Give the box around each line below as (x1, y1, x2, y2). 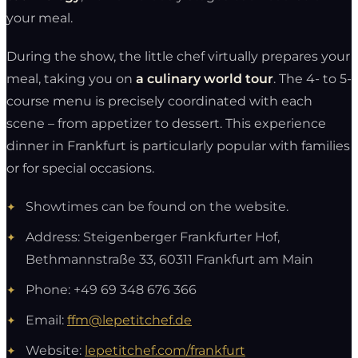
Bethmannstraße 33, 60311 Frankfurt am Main (26, 251, 313, 267)
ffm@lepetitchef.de (67, 312, 192, 328)
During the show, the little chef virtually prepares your (6, 48, 350, 64)
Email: (26, 312, 67, 328)
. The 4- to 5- (273, 70, 352, 86)
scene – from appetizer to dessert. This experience (6, 115, 326, 131)
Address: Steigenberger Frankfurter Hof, (26, 229, 280, 245)
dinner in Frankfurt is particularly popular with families (6, 137, 350, 153)
